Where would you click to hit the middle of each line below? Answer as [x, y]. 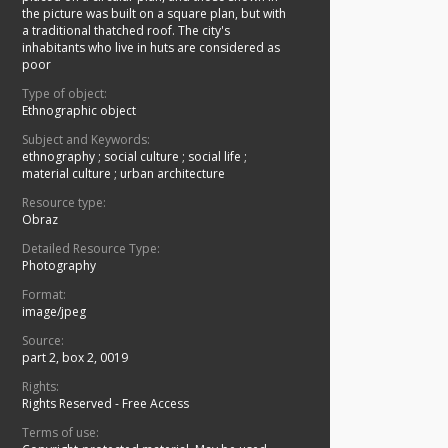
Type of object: [64, 94]
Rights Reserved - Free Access [105, 404]
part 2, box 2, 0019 [75, 358]
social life [216, 157]
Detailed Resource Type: [91, 249]
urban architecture [172, 174]
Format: [44, 295]
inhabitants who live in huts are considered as [151, 48]
